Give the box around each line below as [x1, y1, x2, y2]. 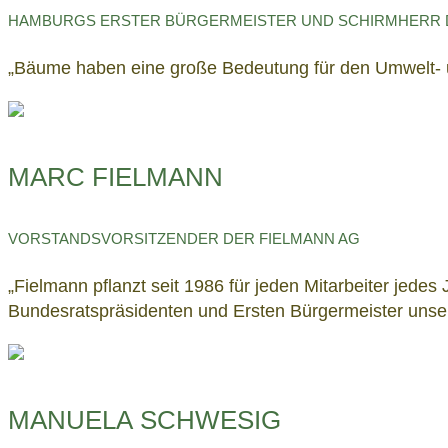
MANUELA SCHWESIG [8, 404, 281, 435]
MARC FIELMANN [8, 161, 223, 192]
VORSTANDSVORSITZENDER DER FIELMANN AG [8, 230, 360, 248]
